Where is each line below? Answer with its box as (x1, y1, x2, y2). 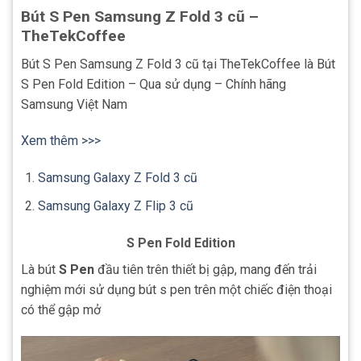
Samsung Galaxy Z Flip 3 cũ (37, 197, 193, 214)
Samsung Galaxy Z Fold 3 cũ (37, 170, 197, 186)
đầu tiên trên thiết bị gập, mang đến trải (94, 261, 317, 277)
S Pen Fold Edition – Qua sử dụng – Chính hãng (21, 76, 286, 92)
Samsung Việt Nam (21, 96, 127, 112)
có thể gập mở (21, 301, 101, 317)
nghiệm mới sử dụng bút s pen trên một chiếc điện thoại (21, 281, 332, 297)
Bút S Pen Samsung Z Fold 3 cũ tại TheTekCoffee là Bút (21, 56, 335, 72)
